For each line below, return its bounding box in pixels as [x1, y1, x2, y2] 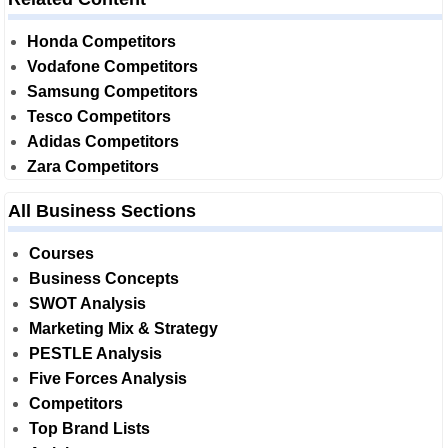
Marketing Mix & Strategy [29, 320, 218, 337]
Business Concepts [29, 270, 179, 287]
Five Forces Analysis [29, 370, 187, 387]
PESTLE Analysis [29, 345, 162, 362]
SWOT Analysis [29, 295, 146, 312]
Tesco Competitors [27, 108, 171, 125]
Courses [29, 245, 94, 262]
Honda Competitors [27, 33, 176, 50]
